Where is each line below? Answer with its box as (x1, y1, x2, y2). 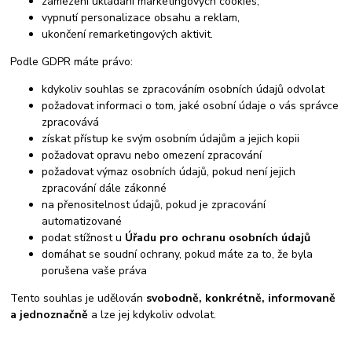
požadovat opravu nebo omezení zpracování (42, 148, 262, 163)
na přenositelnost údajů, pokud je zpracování (42, 197, 266, 213)
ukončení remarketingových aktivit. (42, 27, 214, 42)
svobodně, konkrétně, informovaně (146, 291, 336, 306)
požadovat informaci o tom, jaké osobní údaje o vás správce (42, 98, 339, 114)
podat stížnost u (42, 230, 126, 246)
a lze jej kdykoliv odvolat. (88, 307, 217, 323)
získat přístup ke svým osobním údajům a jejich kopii (42, 131, 300, 147)
